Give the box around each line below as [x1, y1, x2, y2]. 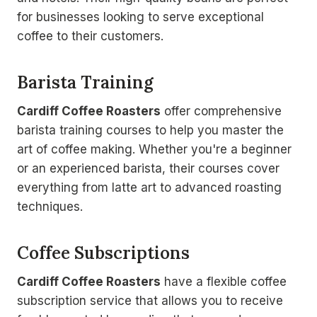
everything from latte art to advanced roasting [17, 180, 282, 195]
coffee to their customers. [17, 28, 163, 43]
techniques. [17, 199, 83, 214]
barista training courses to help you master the [17, 122, 284, 137]
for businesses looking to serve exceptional [17, 9, 264, 24]
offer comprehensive [161, 103, 282, 118]
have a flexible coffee [161, 274, 287, 289]
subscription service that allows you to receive [17, 293, 283, 308]
